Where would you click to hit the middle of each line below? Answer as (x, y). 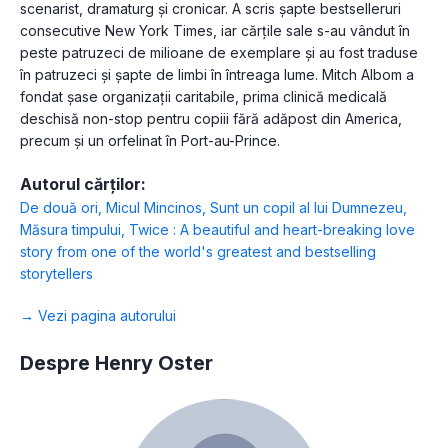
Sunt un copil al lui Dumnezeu (306, 207)
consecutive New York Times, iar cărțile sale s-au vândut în (215, 30)
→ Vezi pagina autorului (98, 315)
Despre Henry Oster (116, 362)
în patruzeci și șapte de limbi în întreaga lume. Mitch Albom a (217, 74)
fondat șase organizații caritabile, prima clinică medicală (203, 96)
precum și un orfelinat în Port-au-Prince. (150, 140)
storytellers (56, 273)
